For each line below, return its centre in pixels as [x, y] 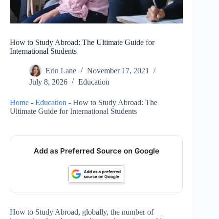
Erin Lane [61, 71]
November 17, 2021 [118, 71]
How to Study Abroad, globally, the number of [82, 212]
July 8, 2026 [48, 82]
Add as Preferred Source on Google [96, 151]
